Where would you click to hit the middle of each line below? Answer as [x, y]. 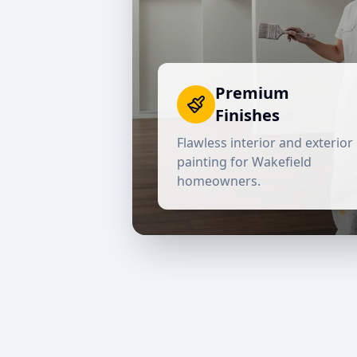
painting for [215, 162]
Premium [253, 93]
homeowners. [219, 181]
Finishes [248, 115]
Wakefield [282, 162]
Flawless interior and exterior [265, 143]
